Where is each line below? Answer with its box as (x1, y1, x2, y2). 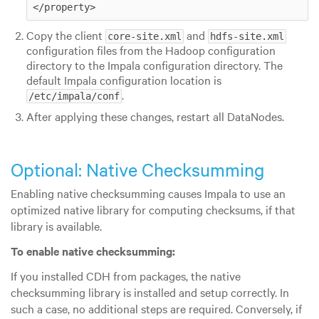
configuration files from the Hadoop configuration (26, 41, 276, 58)
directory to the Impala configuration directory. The (26, 56, 283, 73)
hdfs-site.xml (209, 30, 284, 42)
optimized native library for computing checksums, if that (11, 202, 296, 218)
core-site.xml (107, 30, 182, 42)
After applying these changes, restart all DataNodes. (26, 108, 284, 124)
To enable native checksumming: (11, 243, 175, 259)
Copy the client (26, 26, 105, 43)
